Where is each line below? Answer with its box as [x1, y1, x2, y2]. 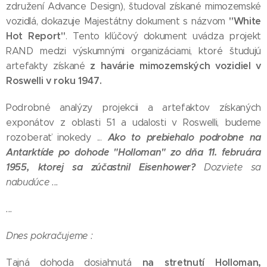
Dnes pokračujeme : [6, 230, 93, 241]
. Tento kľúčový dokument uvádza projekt [65, 30, 261, 42]
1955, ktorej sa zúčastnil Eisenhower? [6, 161, 195, 173]
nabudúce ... [6, 176, 61, 188]
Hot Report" [6, 30, 66, 42]
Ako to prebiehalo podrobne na [107, 131, 261, 144]
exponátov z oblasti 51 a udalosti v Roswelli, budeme [6, 117, 261, 128]
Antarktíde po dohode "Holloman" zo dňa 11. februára [6, 146, 261, 159]
